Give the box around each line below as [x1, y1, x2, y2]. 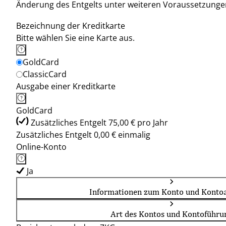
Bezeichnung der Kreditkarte [16, 20, 125, 31]
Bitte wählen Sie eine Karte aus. [16, 32, 135, 43]
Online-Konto [16, 141, 67, 152]
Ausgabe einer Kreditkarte [16, 81, 116, 92]
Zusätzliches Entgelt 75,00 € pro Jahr [31, 117, 168, 128]
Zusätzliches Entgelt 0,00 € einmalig [16, 129, 150, 140]
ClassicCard [23, 69, 67, 80]
